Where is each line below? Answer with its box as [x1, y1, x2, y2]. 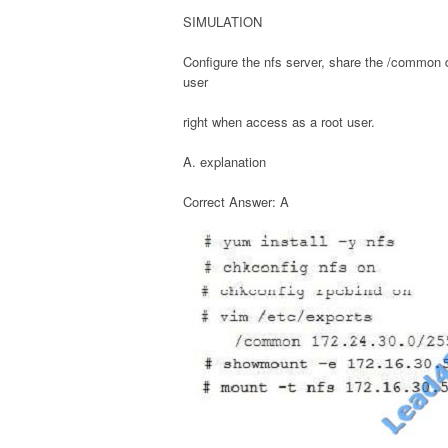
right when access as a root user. [183, 111, 379, 131]
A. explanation [183, 151, 270, 171]
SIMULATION [183, 11, 266, 31]
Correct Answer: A [183, 191, 289, 211]
